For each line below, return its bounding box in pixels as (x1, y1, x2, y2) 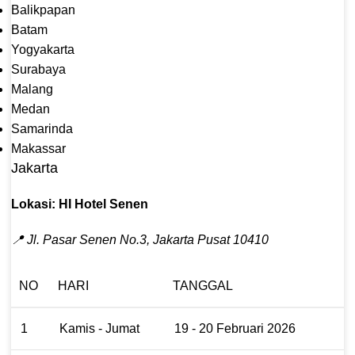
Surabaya (11, 62, 66, 76)
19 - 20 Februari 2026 (174, 321, 296, 335)
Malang (11, 82, 53, 96)
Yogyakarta (11, 42, 74, 56)
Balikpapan (11, 2, 75, 17)
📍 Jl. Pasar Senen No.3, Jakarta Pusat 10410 (11, 232, 269, 246)
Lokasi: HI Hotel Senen (11, 197, 148, 211)
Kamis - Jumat (59, 321, 139, 335)
